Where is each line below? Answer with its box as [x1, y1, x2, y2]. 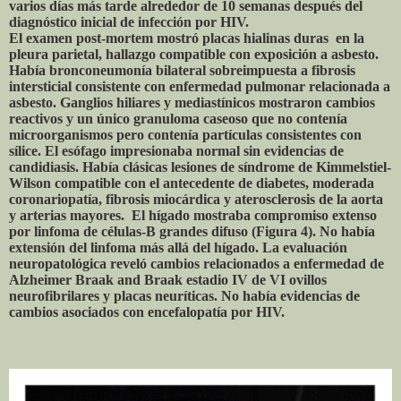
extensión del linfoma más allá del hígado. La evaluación [9, 240, 347, 256]
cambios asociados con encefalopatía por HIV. [9, 304, 285, 320]
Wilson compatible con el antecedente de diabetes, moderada [9, 175, 374, 192]
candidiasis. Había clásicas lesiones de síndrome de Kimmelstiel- [9, 159, 391, 175]
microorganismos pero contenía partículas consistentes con [9, 127, 362, 143]
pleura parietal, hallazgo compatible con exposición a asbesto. [9, 47, 379, 63]
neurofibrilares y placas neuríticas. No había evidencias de [9, 288, 360, 304]
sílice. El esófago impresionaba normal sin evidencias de [9, 143, 344, 159]
